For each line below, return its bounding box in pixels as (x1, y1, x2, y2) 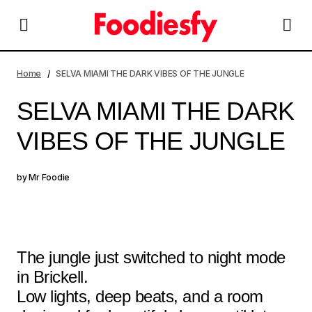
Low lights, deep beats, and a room (17, 287, 263, 306)
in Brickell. (17, 267, 88, 286)
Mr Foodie (29, 172, 70, 182)
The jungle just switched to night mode (17, 248, 286, 267)
